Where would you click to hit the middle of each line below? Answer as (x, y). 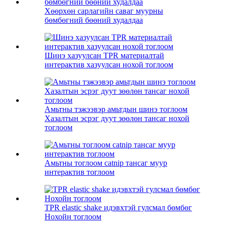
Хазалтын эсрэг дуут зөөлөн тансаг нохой (117, 119)
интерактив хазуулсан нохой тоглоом (109, 65)
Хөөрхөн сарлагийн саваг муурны (104, 11)
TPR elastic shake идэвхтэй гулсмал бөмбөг (118, 208)
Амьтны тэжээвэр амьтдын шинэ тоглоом (116, 109)
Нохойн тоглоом (73, 217)
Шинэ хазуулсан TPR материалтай (104, 56)
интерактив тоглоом (80, 172)
